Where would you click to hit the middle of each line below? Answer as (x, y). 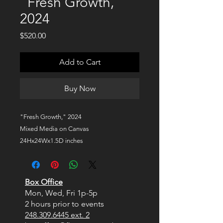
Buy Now (80, 88)
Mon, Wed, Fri (51, 193)
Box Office (44, 182)
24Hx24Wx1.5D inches (52, 141)
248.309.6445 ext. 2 (57, 215)
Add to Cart (80, 62)
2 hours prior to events (64, 204)
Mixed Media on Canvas (55, 129)
